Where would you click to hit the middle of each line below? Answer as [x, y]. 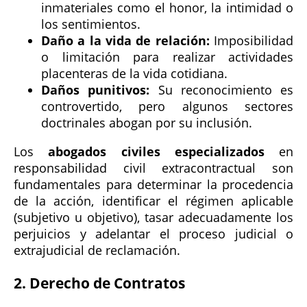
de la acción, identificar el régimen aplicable [153, 200]
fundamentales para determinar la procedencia [153, 184]
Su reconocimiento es [221, 89]
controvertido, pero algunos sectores [167, 106]
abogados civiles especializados [156, 151]
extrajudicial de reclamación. [97, 250]
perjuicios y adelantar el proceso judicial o [153, 233]
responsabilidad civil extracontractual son [153, 168]
